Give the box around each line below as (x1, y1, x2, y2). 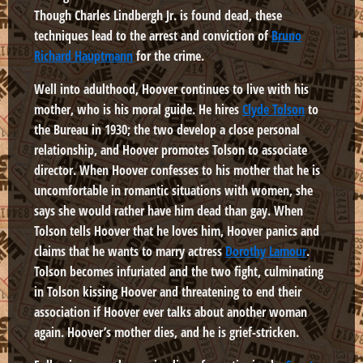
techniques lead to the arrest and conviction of (34, 27, 271, 45)
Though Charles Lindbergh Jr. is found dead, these (34, 6, 282, 25)
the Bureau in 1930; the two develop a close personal (34, 121, 300, 139)
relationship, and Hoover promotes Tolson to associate (34, 141, 307, 160)
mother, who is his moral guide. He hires (34, 100, 242, 119)
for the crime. (133, 47, 204, 66)
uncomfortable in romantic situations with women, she (34, 181, 313, 200)
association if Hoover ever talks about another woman (34, 303, 307, 322)
